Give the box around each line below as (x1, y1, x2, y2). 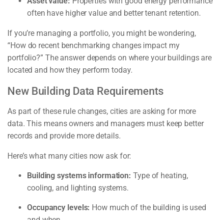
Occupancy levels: (27, 202, 90, 212)
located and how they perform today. (7, 65, 133, 75)
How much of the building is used (90, 202, 207, 212)
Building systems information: (27, 170, 132, 180)
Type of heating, (131, 170, 188, 180)
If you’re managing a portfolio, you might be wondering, (7, 28, 196, 38)
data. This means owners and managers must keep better (7, 118, 204, 128)
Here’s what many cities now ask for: (7, 151, 132, 161)
